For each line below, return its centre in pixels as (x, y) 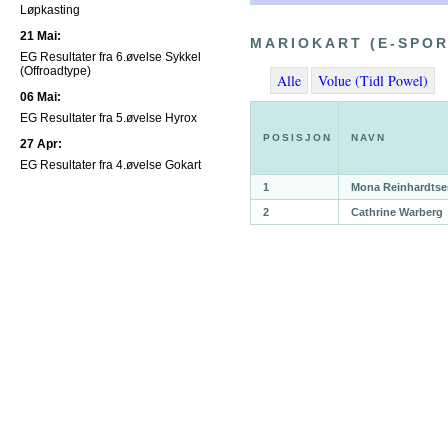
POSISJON (297, 138)
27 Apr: (41, 144)
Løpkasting (50, 10)
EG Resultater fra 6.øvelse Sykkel (110, 57)
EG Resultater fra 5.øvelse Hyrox (108, 118)
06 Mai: (40, 97)
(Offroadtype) (55, 71)
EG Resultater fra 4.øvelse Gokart (110, 165)
